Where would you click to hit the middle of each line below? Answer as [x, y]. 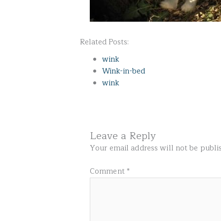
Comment [108, 171]
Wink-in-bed [124, 71]
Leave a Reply [123, 136]
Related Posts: [104, 42]
